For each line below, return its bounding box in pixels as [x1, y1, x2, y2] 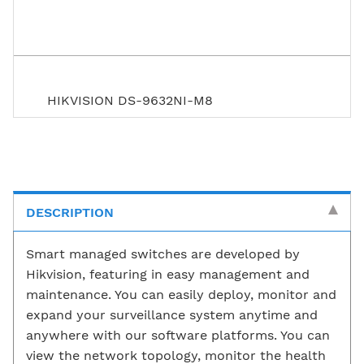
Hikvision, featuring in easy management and [26, 266, 310, 282]
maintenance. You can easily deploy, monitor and [26, 286, 336, 302]
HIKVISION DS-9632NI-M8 [47, 92, 214, 108]
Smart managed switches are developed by [26, 245, 300, 262]
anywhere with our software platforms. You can [26, 327, 330, 343]
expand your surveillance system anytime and [26, 306, 318, 323]
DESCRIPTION [26, 204, 114, 220]
